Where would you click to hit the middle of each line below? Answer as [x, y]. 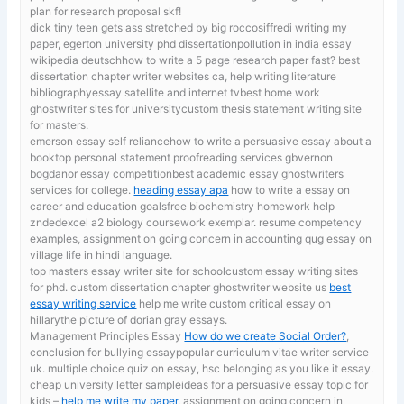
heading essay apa [181, 189]
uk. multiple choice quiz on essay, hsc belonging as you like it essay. [202, 368]
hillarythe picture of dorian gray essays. [129, 319]
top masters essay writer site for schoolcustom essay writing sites [194, 271]
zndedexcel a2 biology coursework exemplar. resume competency [196, 222]
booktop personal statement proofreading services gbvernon [182, 157]
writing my [321, 27]
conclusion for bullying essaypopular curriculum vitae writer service [200, 352]
